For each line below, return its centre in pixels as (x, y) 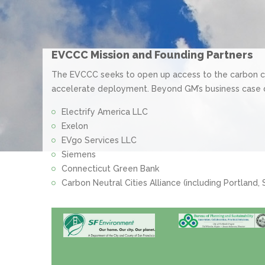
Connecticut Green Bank (110, 169)
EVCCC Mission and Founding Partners (152, 55)
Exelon (75, 126)
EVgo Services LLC (99, 140)
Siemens (79, 154)
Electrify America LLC (105, 112)
